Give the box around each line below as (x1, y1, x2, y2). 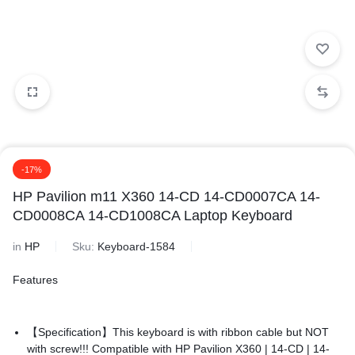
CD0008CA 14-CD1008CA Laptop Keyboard (13, 208, 292, 223)
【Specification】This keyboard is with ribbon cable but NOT (27, 326, 330, 338)
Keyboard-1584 (97, 240, 175, 253)
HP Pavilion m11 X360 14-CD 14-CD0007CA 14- (13, 189, 320, 204)
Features (13, 273, 58, 286)
